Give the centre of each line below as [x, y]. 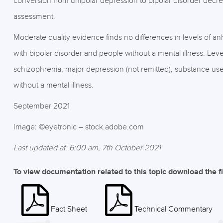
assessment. [34, 16]
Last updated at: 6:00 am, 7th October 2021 [87, 148]
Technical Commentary [173, 209]
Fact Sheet [69, 209]
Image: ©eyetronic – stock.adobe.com [78, 127]
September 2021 [41, 106]
